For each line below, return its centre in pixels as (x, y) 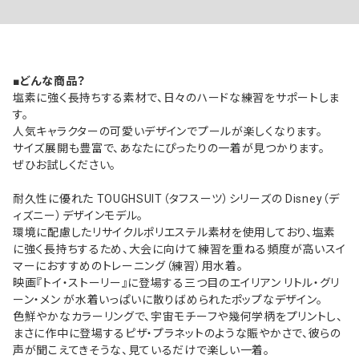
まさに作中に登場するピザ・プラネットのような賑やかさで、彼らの (177, 334)
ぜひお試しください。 (65, 165)
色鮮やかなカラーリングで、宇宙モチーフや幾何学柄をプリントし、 (178, 317)
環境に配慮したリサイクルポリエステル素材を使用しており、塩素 (175, 233)
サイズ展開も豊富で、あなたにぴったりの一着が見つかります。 (169, 149)
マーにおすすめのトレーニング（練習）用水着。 (128, 266)
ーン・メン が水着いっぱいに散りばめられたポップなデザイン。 (168, 300)
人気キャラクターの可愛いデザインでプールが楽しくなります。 (168, 132)
